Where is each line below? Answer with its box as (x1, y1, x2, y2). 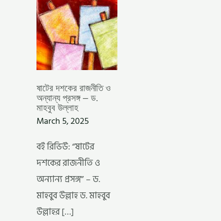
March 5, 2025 (37, 114, 89, 129)
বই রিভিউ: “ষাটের (37, 139, 94, 154)
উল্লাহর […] (37, 204, 74, 219)
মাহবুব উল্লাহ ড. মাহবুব (37, 188, 110, 203)
